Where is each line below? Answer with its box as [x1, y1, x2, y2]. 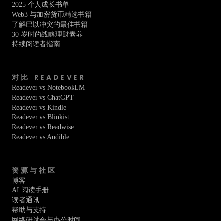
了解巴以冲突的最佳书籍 [12, 21, 88, 28]
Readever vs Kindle [12, 104, 66, 111]
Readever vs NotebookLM [12, 84, 85, 91]
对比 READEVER [12, 74, 86, 81]
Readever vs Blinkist [12, 113, 69, 121]
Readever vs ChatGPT [12, 94, 74, 101]
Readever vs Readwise [12, 123, 74, 131]
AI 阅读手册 [12, 186, 49, 194]
